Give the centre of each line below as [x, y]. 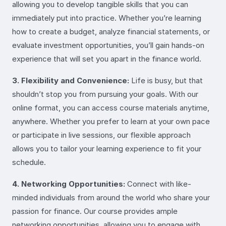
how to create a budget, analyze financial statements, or [111, 31]
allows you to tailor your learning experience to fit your [107, 148]
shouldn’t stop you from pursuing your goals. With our [105, 94]
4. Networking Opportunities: [69, 184]
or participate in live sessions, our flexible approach [101, 135]
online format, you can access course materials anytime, [111, 107]
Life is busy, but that [166, 80]
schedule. [29, 162]
